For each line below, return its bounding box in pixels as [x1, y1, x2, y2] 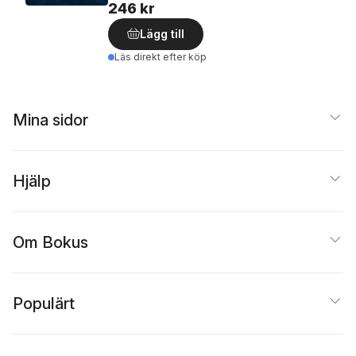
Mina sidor [13, 110, 88, 130]
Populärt [13, 293, 75, 313]
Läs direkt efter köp [114, 50, 207, 63]
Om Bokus [13, 232, 88, 252]
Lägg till [140, 26, 184, 41]
